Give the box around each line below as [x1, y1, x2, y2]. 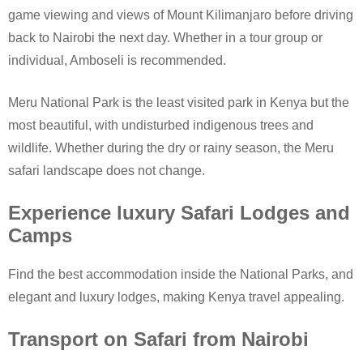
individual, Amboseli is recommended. [8, 53, 226, 68]
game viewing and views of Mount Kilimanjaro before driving [8, 8, 353, 23]
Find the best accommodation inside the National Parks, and [8, 267, 353, 282]
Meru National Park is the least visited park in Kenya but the [8, 96, 349, 110]
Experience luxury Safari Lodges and [8, 202, 350, 224]
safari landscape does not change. [8, 164, 205, 178]
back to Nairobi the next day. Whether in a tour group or [8, 31, 322, 45]
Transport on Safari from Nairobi [8, 328, 309, 351]
